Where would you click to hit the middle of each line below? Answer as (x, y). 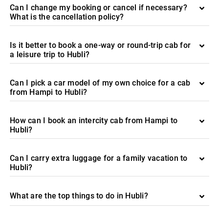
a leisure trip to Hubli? (50, 55)
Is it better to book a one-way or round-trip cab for (100, 45)
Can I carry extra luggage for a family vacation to (99, 158)
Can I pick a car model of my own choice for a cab (100, 83)
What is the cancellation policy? (67, 17)
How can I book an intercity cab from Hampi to (94, 120)
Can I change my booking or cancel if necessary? (99, 8)
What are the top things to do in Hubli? (79, 196)
